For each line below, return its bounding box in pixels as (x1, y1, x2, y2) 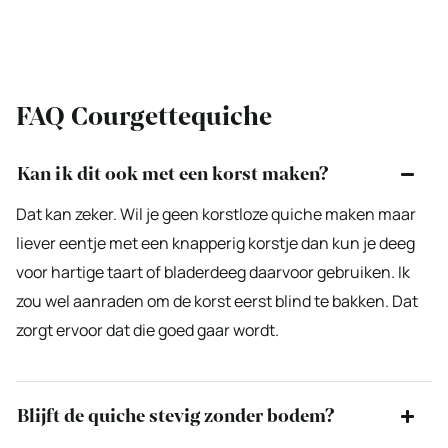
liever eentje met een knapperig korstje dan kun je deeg (16, 232, 415, 255)
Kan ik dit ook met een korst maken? (17, 161, 329, 188)
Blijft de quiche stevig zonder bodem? (17, 403, 335, 430)
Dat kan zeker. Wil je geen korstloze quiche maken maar (16, 203, 416, 226)
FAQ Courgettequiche (16, 99, 272, 135)
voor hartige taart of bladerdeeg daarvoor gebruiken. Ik (16, 261, 410, 284)
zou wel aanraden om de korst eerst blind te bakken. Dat (16, 290, 418, 313)
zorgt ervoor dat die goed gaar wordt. (16, 319, 279, 342)
